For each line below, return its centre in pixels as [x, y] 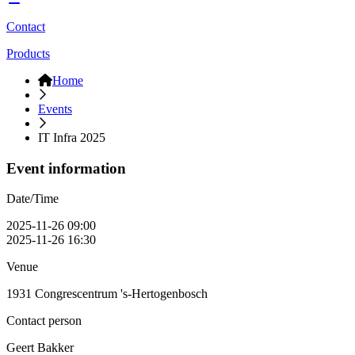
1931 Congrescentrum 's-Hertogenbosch [107, 294]
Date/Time [32, 199]
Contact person [44, 321]
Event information [66, 168]
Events [55, 109]
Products [28, 53]
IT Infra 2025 [72, 137]
